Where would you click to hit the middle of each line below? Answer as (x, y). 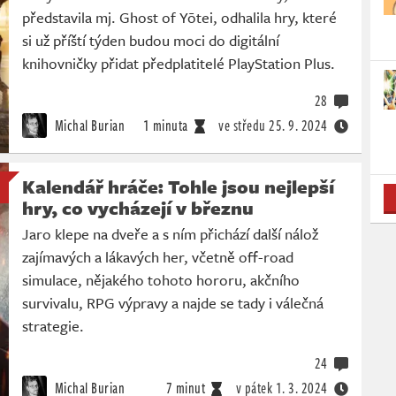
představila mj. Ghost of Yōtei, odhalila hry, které (179, 18)
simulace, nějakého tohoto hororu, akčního (161, 280)
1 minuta (165, 126)
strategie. (53, 326)
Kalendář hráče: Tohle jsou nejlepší (178, 187)
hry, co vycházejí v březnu (138, 208)
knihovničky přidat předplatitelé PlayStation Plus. (179, 64)
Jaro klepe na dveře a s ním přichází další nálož (170, 234)
